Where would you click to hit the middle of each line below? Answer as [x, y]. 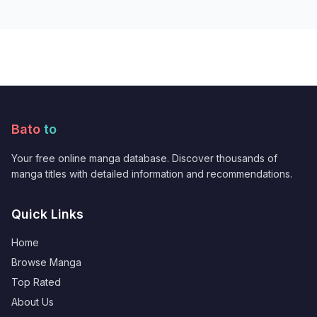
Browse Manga [46, 262]
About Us [33, 301]
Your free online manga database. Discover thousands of [144, 158]
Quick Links [47, 214]
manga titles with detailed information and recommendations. [152, 173]
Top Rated [36, 282]
